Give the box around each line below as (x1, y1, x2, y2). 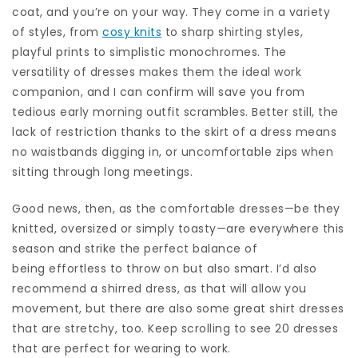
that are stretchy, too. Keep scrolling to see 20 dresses (12, 320, 338, 336)
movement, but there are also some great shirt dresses (12, 300, 344, 316)
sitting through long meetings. (12, 163, 200, 180)
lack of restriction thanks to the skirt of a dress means (12, 123, 336, 140)
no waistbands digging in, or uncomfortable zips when (12, 143, 333, 160)
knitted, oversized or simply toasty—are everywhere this (12, 220, 344, 237)
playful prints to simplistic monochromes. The (12, 43, 287, 60)
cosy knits (102, 23, 161, 40)
